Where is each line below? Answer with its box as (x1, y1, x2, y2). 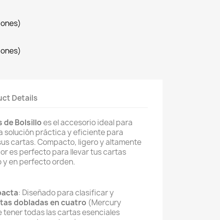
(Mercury (86, 197, 121, 208)
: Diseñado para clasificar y (18, 188, 114, 198)
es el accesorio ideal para (42, 117, 133, 128)
